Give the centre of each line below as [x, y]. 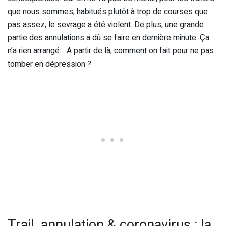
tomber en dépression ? [49, 64]
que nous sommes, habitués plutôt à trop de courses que [108, 11]
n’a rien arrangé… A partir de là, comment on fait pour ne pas [111, 51]
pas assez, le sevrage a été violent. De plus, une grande [106, 24]
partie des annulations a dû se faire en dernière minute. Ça [108, 38]
